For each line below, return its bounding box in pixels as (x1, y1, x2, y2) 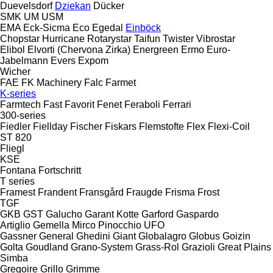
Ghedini (76, 230, 110, 241)
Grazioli (182, 241, 215, 252)
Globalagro (138, 230, 186, 241)
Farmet (105, 77, 136, 88)
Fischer (70, 121, 102, 132)
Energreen (133, 44, 179, 55)
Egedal (92, 22, 123, 33)
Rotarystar (87, 33, 132, 44)
